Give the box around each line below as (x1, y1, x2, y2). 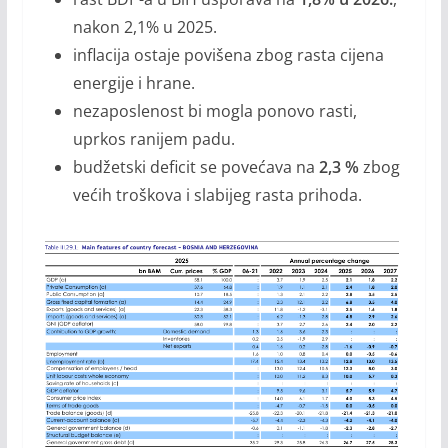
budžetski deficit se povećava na (72, 155, 315, 178)
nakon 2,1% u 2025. (72, 15, 217, 38)
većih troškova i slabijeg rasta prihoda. (72, 183, 362, 206)
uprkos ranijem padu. (72, 127, 235, 150)
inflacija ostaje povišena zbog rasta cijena (72, 43, 384, 66)
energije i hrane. (72, 71, 195, 94)
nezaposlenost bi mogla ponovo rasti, (72, 99, 357, 122)
